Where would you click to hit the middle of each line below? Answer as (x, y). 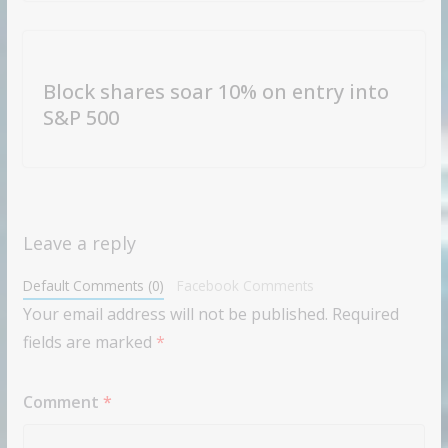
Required (365, 313)
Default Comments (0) (93, 285)
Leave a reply (79, 242)
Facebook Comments (246, 285)
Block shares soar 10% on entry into (215, 91)
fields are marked (89, 341)
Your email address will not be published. (175, 313)
